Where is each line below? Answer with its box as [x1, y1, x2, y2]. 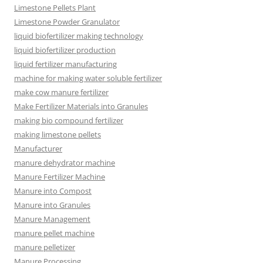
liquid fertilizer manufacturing [14, 58, 117, 69]
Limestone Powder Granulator [14, 16, 120, 27]
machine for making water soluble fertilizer [14, 72, 162, 83]
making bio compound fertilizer [14, 114, 123, 126]
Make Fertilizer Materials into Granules [14, 100, 148, 112]
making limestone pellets [14, 129, 101, 140]
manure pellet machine [14, 227, 95, 238]
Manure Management [14, 213, 90, 224]
